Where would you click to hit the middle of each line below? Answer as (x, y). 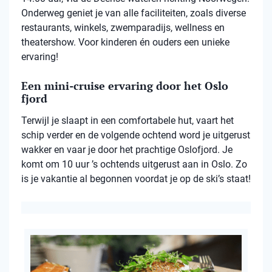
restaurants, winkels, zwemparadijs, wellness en (123, 28)
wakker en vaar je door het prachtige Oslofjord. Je (127, 150)
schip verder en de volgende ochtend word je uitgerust (136, 135)
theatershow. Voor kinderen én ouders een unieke (125, 42)
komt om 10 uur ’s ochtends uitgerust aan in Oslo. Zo (134, 165)
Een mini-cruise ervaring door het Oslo (125, 86)
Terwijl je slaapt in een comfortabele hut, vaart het (127, 121)
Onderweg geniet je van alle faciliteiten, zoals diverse (134, 13)
